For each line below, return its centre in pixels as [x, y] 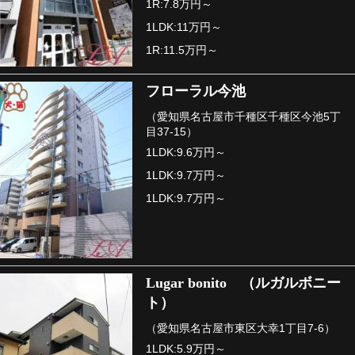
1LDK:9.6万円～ [186, 152]
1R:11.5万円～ [182, 50]
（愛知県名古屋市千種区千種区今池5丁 [244, 116]
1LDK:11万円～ [184, 27]
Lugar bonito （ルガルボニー [244, 283]
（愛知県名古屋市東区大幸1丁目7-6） [241, 328]
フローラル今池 [196, 91]
